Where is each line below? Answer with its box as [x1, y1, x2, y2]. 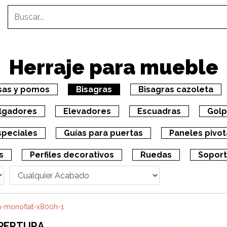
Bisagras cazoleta [138, 85, 213, 94]
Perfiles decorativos [29, 150, 114, 160]
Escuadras [137, 106, 181, 116]
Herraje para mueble [9, 55, 218, 79]
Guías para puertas [64, 128, 143, 138]
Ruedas [140, 150, 172, 160]
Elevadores [63, 106, 111, 116]
